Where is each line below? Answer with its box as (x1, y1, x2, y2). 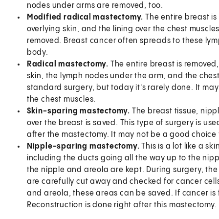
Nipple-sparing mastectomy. (26, 142, 142, 151)
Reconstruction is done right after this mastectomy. (26, 200, 217, 209)
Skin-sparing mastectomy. (26, 107, 132, 115)
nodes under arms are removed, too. (26, 1, 163, 10)
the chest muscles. (26, 95, 96, 104)
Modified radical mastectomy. (26, 13, 145, 22)
